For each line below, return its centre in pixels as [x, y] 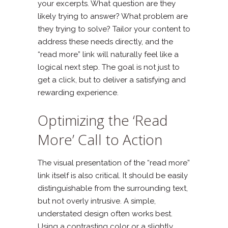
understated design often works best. [105, 213]
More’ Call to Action [100, 139]
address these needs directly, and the [105, 41]
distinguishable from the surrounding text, [113, 188]
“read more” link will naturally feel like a [108, 54]
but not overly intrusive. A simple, [97, 201]
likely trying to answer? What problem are [113, 16]
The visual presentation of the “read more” [114, 163]
